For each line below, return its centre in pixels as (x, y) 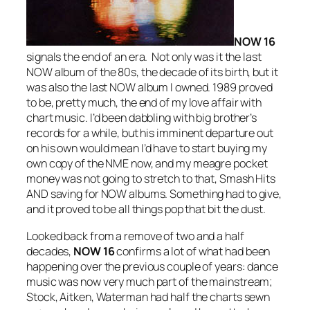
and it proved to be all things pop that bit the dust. (146, 209)
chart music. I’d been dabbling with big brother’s (142, 118)
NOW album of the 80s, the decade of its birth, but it (152, 72)
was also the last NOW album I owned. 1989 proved (150, 88)
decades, (50, 251)
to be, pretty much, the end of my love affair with (144, 103)
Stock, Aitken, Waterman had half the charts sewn (148, 297)
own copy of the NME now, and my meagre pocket (147, 164)
